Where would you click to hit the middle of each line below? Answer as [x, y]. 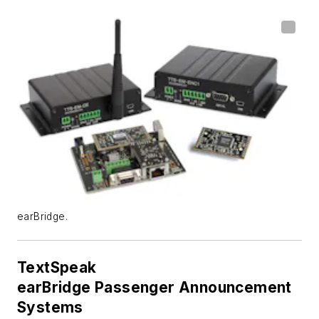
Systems [50, 308]
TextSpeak [57, 268]
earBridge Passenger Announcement [155, 288]
